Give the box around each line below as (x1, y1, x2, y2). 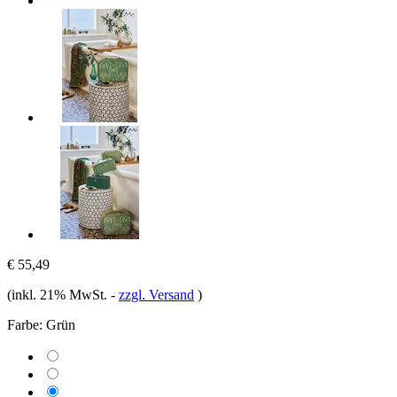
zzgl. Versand (119, 286, 194, 302)
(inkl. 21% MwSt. (7, 286, 111, 302)
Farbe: (7, 316, 43, 332)
